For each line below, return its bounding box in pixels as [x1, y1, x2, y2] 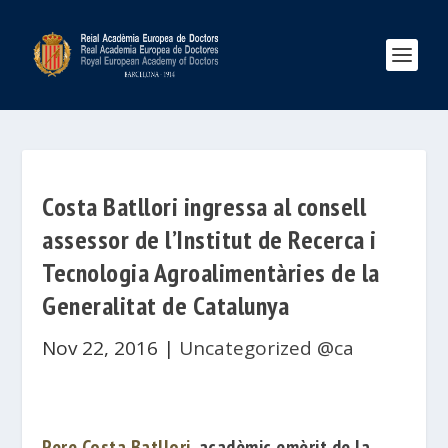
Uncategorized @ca [179, 335, 355, 361]
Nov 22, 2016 [42, 335, 159, 361]
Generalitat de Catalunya [42, 289, 290, 322]
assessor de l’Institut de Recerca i [42, 223, 377, 256]
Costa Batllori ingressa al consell [42, 190, 367, 223]
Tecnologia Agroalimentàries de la [42, 256, 380, 289]
